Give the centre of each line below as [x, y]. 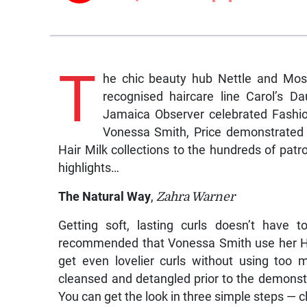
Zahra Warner [195, 196]
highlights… [89, 168]
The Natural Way [105, 196]
